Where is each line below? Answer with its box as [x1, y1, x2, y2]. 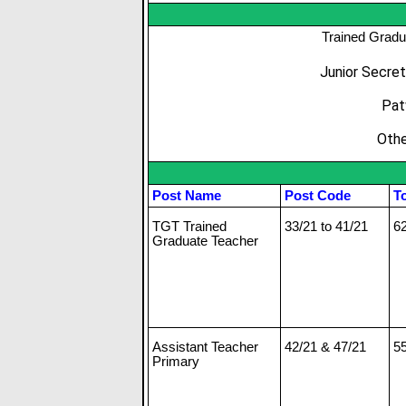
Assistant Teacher [152, 338, 258, 354]
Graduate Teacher [152, 232, 258, 248]
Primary [152, 353, 199, 369]
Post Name [152, 187, 221, 203]
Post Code [285, 187, 351, 203]
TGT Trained [152, 217, 227, 234]
